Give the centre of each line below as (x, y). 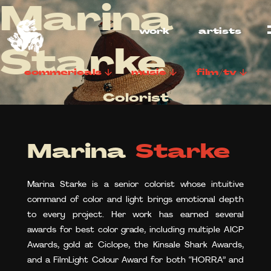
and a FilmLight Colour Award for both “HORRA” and (135, 260)
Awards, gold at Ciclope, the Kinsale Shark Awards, (135, 245)
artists (220, 32)
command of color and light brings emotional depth (135, 200)
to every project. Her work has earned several (135, 215)
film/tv (216, 73)
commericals (63, 73)
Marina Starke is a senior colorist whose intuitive (135, 185)
